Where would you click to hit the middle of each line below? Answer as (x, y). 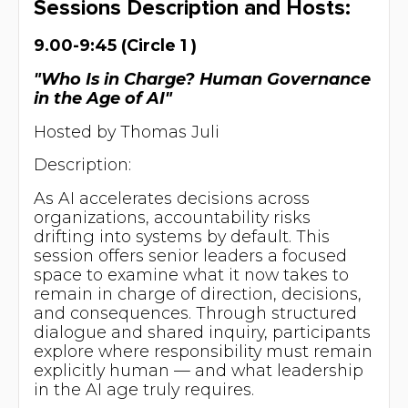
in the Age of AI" (102, 97)
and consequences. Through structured (195, 313)
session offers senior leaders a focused (190, 256)
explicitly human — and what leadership (198, 371)
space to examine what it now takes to (191, 275)
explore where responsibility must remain (203, 352)
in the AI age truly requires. (143, 390)
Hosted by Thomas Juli (126, 131)
